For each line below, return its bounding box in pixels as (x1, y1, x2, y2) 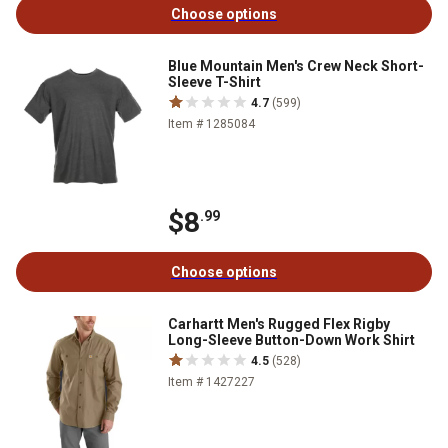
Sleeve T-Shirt (168, 73, 261, 90)
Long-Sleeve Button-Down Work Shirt (168, 331, 415, 348)
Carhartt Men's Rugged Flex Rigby (168, 315, 390, 332)
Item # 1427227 (168, 374, 255, 389)
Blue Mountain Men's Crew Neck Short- (168, 57, 424, 74)
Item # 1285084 (168, 116, 255, 131)
